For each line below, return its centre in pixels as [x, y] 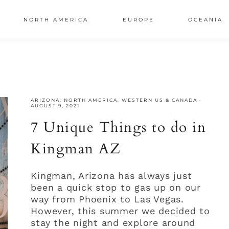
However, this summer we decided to [120, 211]
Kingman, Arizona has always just [111, 176]
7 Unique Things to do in [119, 127]
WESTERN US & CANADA [160, 100]
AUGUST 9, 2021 [55, 106]
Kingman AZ [76, 149]
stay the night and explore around [113, 223]
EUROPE [138, 20]
